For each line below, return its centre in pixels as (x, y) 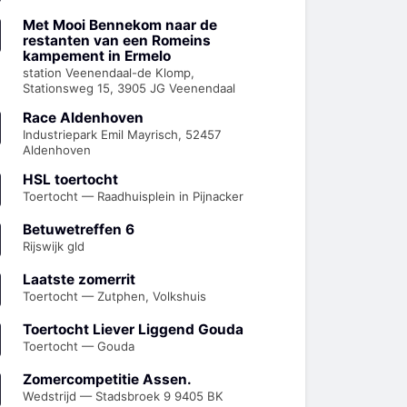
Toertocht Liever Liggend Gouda (133, 329)
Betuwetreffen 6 (79, 229)
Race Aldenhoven (83, 117)
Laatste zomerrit (79, 279)
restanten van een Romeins (117, 40)
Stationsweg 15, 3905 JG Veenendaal (129, 88)
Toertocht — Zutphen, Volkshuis (114, 296)
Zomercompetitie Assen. (107, 379)
